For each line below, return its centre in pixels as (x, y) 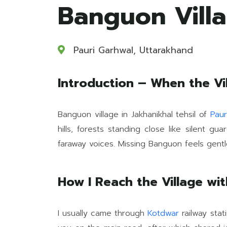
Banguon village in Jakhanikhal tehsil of (134, 115)
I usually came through (103, 213)
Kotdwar (163, 213)
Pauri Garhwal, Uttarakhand (131, 50)
